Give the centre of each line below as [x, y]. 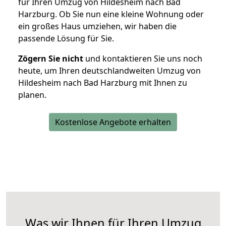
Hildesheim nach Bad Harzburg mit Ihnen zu [103, 83]
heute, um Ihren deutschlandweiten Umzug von [109, 71]
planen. [32, 95]
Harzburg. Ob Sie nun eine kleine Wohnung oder [111, 14]
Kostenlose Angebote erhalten [113, 122]
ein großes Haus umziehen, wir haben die [97, 26]
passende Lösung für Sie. [66, 39]
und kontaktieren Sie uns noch [143, 59]
